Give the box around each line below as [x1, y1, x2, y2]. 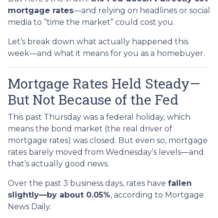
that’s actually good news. [8, 159, 109, 168]
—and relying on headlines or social [73, 5, 210, 15]
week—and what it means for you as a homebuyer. [8, 48, 205, 58]
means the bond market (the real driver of [8, 124, 172, 133]
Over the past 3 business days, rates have [8, 178, 168, 188]
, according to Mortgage [110, 190, 204, 200]
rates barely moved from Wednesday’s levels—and [8, 147, 204, 157]
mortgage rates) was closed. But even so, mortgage [8, 135, 208, 145]
